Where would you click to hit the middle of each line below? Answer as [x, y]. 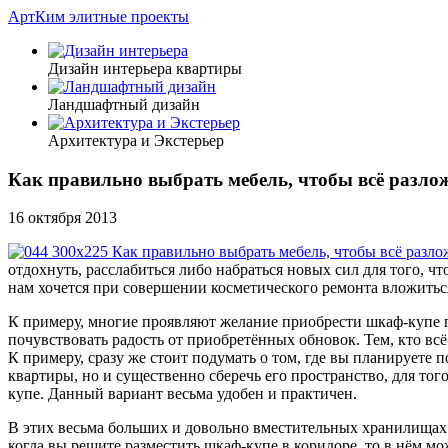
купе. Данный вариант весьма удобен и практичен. [182, 394]
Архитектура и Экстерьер [136, 140]
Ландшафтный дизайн [124, 104]
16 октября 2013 [62, 218]
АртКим [36, 16]
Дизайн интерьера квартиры [145, 68]
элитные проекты [129, 16]
